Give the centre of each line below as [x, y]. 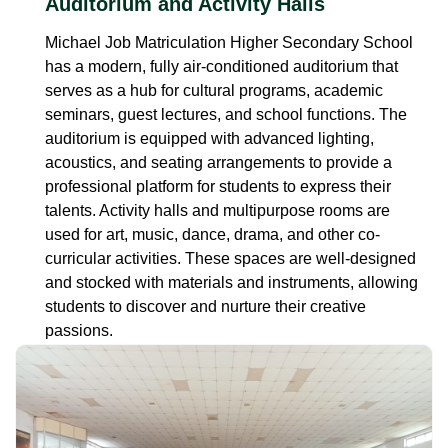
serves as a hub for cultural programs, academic [214, 90]
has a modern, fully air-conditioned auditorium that [221, 66]
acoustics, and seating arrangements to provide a [218, 162]
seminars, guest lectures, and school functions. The [226, 114]
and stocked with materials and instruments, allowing [231, 282]
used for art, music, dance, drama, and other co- [212, 234]
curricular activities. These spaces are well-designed [230, 258]
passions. [79, 330]
